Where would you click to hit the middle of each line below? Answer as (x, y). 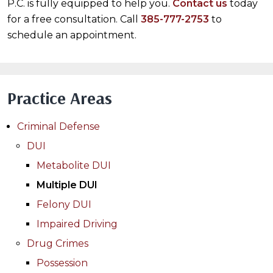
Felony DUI (64, 205)
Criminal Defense (58, 127)
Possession (62, 263)
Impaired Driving (77, 224)
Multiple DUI (67, 185)
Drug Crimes (58, 244)
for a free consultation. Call (74, 19)
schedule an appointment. (72, 35)
